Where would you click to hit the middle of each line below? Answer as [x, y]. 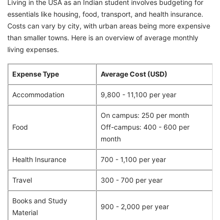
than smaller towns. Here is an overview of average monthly [103, 37]
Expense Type [36, 74]
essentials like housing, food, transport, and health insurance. [105, 14]
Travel [22, 180]
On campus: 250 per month [145, 115]
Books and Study [40, 200]
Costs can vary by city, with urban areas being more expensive [109, 26]
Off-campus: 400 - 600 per [145, 127]
